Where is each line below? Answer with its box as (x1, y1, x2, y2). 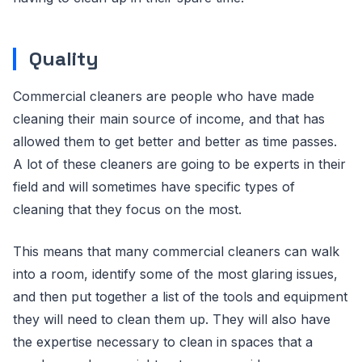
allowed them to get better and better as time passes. (13, 133, 337, 149)
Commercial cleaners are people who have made (13, 88, 314, 104)
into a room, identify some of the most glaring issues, (13, 266, 338, 282)
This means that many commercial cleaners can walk (13, 243, 339, 259)
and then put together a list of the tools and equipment (13, 288, 347, 305)
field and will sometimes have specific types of (13, 179, 295, 195)
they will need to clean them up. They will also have (13, 311, 330, 327)
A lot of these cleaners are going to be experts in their (13, 156, 346, 172)
